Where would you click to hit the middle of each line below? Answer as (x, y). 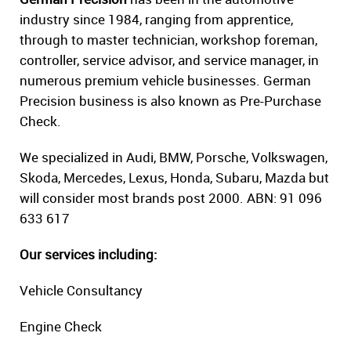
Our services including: (88, 255)
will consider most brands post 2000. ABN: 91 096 (171, 198)
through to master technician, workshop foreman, (168, 40)
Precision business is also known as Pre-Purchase (170, 101)
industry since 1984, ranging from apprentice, (156, 20)
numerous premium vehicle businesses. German (165, 81)
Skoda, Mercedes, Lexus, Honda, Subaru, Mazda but (174, 178)
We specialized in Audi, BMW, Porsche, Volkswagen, (174, 157)
